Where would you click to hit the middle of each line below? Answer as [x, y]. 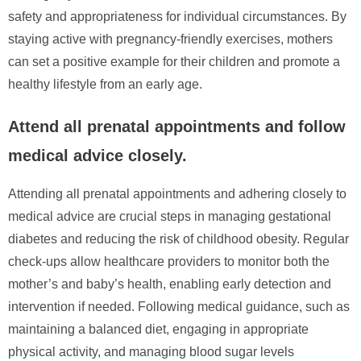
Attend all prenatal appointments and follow [177, 126]
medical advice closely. [98, 155]
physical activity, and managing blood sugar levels [151, 351]
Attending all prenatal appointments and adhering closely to [177, 193]
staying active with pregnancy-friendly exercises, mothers [170, 39]
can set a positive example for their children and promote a [174, 61]
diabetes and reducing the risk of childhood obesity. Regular [178, 239]
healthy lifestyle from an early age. [105, 84]
